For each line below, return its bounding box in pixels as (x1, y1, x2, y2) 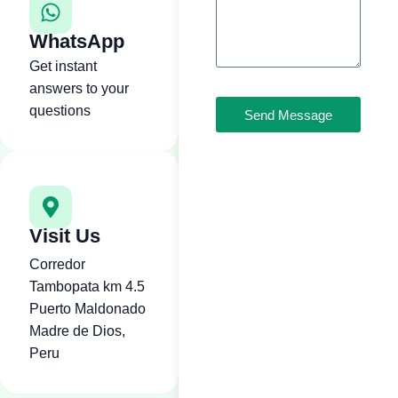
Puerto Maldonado (29, 301, 146, 317)
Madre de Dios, (29, 323, 125, 339)
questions (29, 103, 91, 119)
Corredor (29, 257, 85, 273)
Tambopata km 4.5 (29, 279, 145, 295)
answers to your (29, 81, 129, 97)
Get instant (29, 59, 97, 75)
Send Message (243, 107, 332, 123)
